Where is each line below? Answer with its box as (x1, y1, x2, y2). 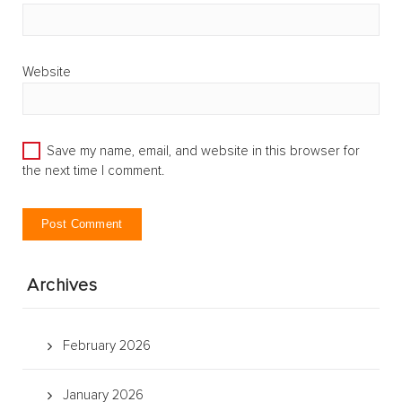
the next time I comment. (22, 164, 164, 179)
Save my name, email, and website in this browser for (47, 144, 360, 159)
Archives (27, 276, 97, 295)
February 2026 (63, 339, 151, 354)
